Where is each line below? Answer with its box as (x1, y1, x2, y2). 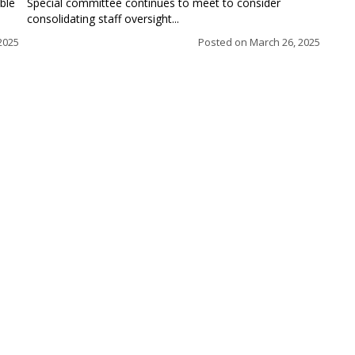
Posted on (198, 35, 250, 49)
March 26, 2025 (250, 35, 320, 49)
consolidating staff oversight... (27, 11, 179, 26)
